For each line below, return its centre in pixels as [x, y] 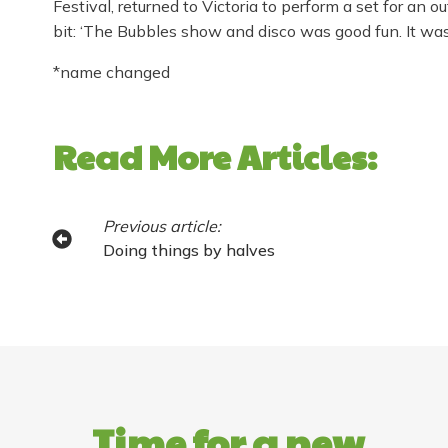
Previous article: [161, 226]
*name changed [111, 72]
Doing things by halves [188, 250]
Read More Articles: [215, 156]
